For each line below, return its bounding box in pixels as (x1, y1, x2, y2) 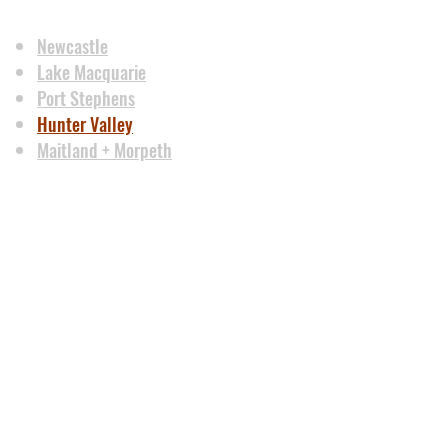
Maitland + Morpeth (37, 136, 172, 163)
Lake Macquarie (37, 58, 146, 85)
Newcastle (37, 32, 108, 59)
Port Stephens (37, 84, 135, 111)
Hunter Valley (37, 110, 133, 137)
